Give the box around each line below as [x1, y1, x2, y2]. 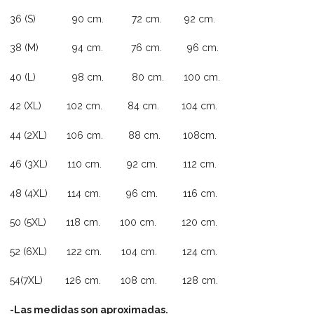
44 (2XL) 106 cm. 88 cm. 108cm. [10, 129, 217, 141]
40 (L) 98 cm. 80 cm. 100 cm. [10, 71, 221, 83]
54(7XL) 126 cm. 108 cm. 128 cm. [10, 275, 219, 287]
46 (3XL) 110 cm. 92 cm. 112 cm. [10, 158, 217, 170]
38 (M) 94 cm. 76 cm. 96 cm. [10, 42, 219, 54]
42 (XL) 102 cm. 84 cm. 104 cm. [10, 100, 218, 112]
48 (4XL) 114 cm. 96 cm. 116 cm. [10, 187, 218, 199]
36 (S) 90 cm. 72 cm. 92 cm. [10, 13, 216, 25]
